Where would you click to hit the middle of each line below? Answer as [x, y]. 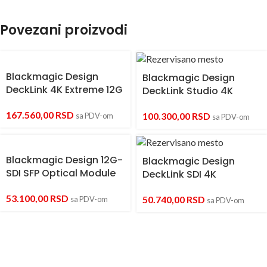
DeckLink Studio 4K [188, 91]
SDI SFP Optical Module [61, 173]
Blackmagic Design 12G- [64, 160]
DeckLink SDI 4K [179, 174]
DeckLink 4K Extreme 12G [64, 90]
